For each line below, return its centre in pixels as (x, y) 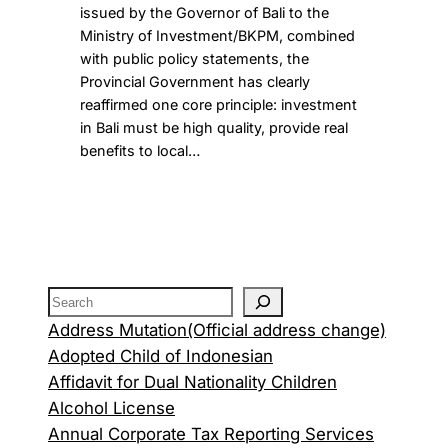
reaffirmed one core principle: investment (218, 105)
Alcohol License (111, 408)
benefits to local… (139, 151)
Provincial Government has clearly (194, 82)
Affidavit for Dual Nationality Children (192, 382)
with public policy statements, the (194, 59)
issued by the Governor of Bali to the (204, 13)
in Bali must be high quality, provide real (213, 128)
